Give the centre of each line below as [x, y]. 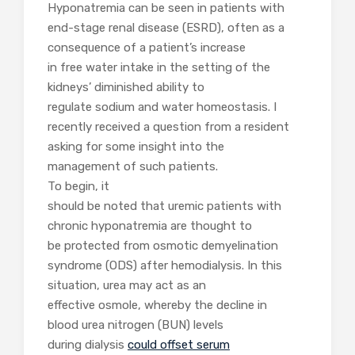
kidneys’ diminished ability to [126, 88]
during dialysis [88, 345]
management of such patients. [133, 167]
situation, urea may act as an [127, 286]
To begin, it [78, 187]
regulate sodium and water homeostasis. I [162, 107]
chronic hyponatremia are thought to [150, 226]
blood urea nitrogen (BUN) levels [136, 325]
